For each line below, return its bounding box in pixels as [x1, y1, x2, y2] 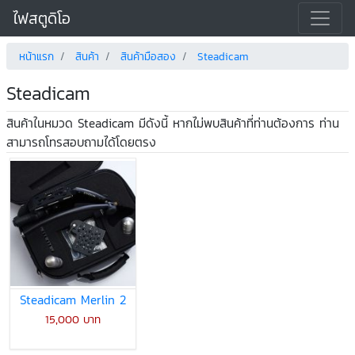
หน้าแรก [19, 48, 54, 65]
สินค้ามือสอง [120, 48, 176, 65]
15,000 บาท [45, 311, 101, 329]
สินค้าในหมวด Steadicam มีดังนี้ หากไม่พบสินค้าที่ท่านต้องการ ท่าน [6, 113, 339, 132]
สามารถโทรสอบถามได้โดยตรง [6, 132, 156, 151]
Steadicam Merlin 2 [20, 290, 126, 310]
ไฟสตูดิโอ [13, 6, 71, 31]
